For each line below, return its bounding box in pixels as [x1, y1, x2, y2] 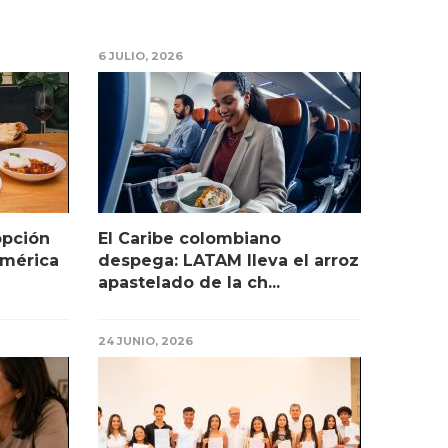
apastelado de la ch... [98, 273, 280, 293]
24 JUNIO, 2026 [98, 334, 193, 349]
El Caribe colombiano [98, 229, 281, 249]
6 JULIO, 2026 [98, 49, 183, 64]
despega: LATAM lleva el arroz [98, 251, 359, 271]
